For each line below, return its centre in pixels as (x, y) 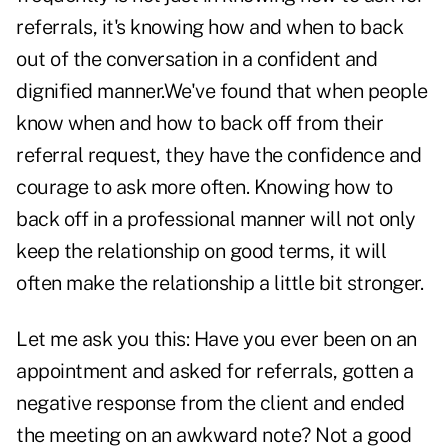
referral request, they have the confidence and (218, 155)
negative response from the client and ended (210, 403)
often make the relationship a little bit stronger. (219, 283)
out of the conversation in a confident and (196, 59)
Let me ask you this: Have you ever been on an (216, 339)
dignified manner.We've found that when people (222, 91)
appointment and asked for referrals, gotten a (215, 371)
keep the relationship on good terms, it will (201, 251)
